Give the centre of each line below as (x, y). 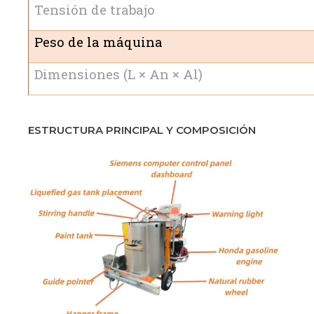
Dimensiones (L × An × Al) (118, 74)
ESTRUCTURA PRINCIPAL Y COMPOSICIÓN (142, 130)
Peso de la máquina (98, 41)
